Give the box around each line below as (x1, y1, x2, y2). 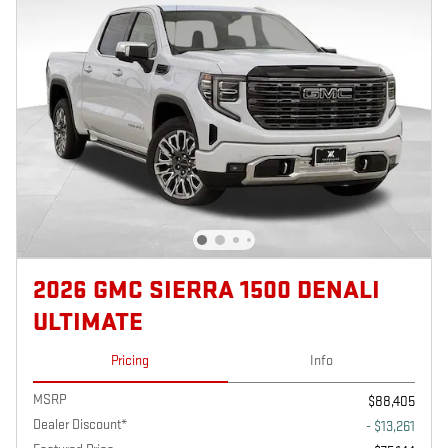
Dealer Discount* (33, 415, 127, 433)
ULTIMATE (33, 307, 143, 339)
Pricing (111, 352, 150, 370)
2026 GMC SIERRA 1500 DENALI (33, 275, 380, 307)
